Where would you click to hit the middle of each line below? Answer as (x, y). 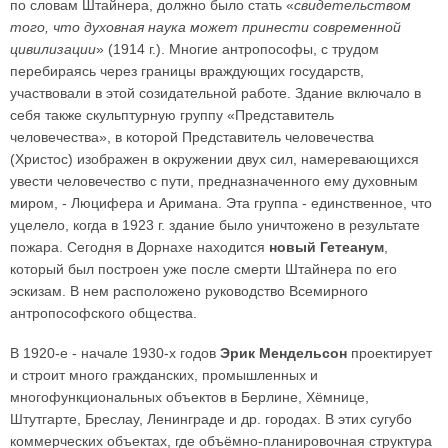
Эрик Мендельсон (283, 353)
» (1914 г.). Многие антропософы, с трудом (237, 49)
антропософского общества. (103, 313)
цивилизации (53, 49)
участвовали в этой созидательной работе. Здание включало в (215, 93)
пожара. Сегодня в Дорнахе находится (139, 247)
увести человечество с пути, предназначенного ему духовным (214, 181)
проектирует (389, 353)
